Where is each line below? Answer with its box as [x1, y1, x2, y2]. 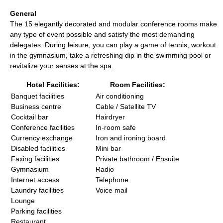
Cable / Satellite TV [96, 103, 156, 111]
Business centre [11, 103, 61, 111]
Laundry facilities [11, 186, 64, 194]
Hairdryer [96, 113, 125, 121]
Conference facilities [11, 123, 75, 131]
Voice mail [96, 186, 127, 194]
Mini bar [96, 144, 121, 152]
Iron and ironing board [96, 134, 166, 142]
